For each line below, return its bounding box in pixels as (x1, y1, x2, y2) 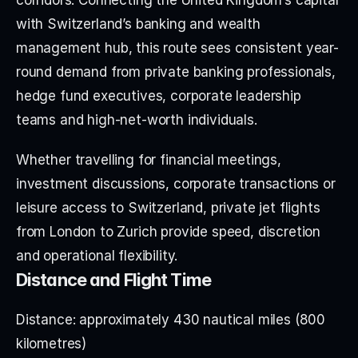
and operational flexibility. (16, 247, 178, 264)
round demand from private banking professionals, (16, 63, 336, 80)
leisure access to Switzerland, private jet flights (16, 199, 320, 216)
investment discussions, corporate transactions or (16, 175, 336, 192)
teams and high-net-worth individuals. (16, 111, 257, 128)
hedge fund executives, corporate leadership (16, 87, 301, 104)
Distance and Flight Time (16, 268, 211, 290)
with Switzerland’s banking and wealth (16, 15, 261, 32)
